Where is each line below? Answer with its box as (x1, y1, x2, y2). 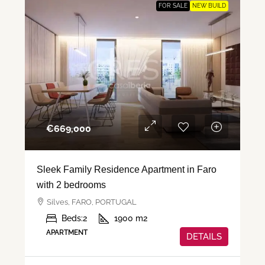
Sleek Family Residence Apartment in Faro (37, 164, 216, 175)
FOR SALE (159, 2, 188, 9)
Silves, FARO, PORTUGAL (47, 198, 137, 207)
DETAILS (186, 231, 222, 243)
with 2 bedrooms (37, 180, 106, 190)
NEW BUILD (192, 2, 226, 9)
